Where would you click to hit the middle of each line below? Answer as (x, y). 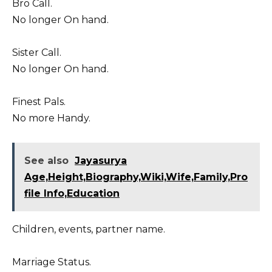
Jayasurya (101, 161)
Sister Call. (37, 52)
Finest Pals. (39, 101)
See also (46, 161)
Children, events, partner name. (89, 229)
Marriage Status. (52, 262)
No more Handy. (51, 118)
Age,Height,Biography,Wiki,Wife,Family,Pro (136, 177)
